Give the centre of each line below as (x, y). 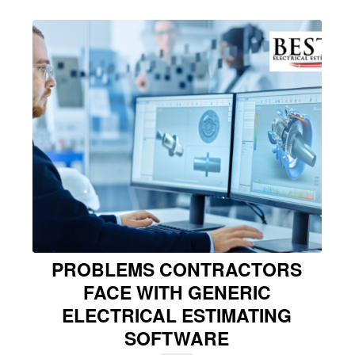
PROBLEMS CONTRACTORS (177, 269)
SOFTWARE (177, 338)
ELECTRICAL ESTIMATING (177, 315)
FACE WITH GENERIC (177, 292)
